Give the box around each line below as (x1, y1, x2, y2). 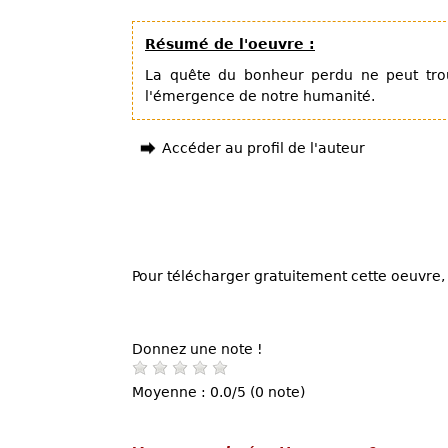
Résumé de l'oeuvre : (145, 36, 315, 52)
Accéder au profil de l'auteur (162, 140, 365, 156)
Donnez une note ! (132, 340, 263, 357)
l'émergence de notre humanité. (145, 88, 375, 104)
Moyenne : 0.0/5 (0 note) (132, 383, 305, 400)
